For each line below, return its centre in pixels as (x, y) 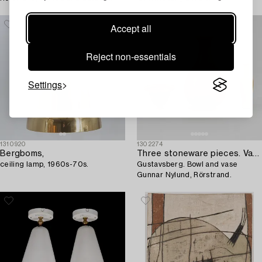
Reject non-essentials (131, 56)
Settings (45, 85)
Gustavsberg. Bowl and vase (187, 164)
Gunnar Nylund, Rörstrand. (184, 175)
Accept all (131, 28)
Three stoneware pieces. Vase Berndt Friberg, (256, 154)
